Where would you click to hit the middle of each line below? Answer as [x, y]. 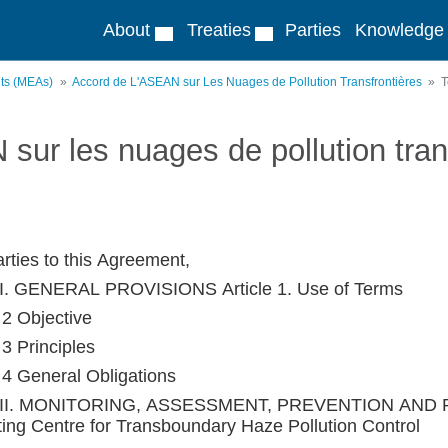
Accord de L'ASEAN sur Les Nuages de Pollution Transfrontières [246, 82]
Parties [313, 30]
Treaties [218, 30]
